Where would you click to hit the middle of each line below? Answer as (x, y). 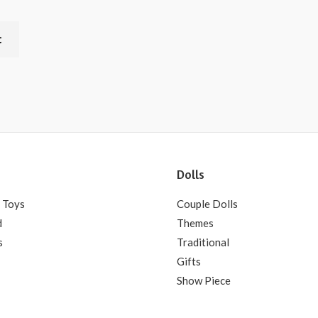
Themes (195, 223)
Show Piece (204, 280)
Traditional (203, 242)
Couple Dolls (207, 203)
